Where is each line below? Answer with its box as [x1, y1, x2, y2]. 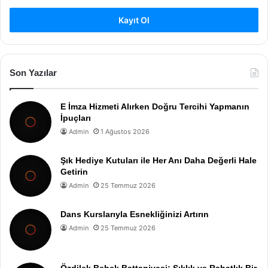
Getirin [60, 167, 88, 176]
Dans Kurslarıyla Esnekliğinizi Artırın [60, 209, 209, 219]
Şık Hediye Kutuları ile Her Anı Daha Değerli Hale [60, 156, 257, 165]
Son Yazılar [10, 68, 57, 78]
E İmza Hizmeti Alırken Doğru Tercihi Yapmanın [60, 102, 249, 111]
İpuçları [60, 113, 91, 123]
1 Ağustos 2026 [100, 127, 150, 136]
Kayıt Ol [118, 15, 150, 25]
